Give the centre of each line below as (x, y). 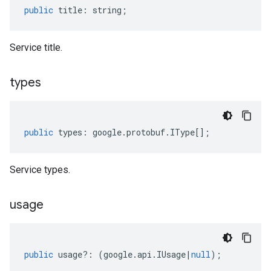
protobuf (146, 132)
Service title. (36, 47)
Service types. (40, 170)
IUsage (171, 254)
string (107, 10)
